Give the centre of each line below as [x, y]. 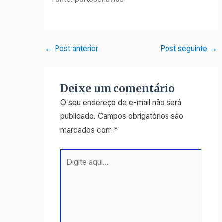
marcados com [87, 130]
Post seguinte [184, 49]
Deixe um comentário [117, 89]
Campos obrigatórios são [140, 116]
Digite [70, 155]
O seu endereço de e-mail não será [121, 103]
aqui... [70, 169]
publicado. [78, 116]
